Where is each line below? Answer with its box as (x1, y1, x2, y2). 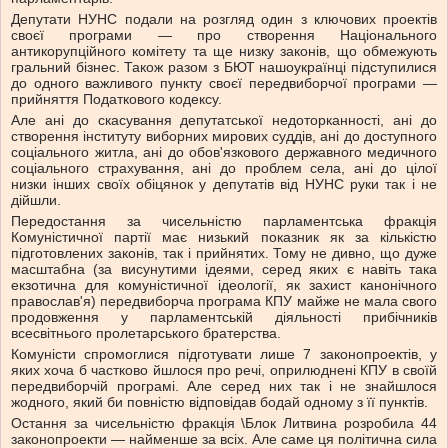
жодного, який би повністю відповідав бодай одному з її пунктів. (11, 394, 428, 411)
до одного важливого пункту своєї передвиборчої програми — (11, 75, 437, 92)
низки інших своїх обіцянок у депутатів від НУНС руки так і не (11, 176, 437, 193)
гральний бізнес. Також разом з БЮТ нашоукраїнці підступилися (11, 59, 437, 76)
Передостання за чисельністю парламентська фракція (11, 213, 437, 230)
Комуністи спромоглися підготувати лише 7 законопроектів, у (11, 346, 437, 363)
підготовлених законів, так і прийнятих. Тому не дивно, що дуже (11, 245, 437, 262)
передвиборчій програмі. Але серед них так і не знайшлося (11, 378, 437, 395)
